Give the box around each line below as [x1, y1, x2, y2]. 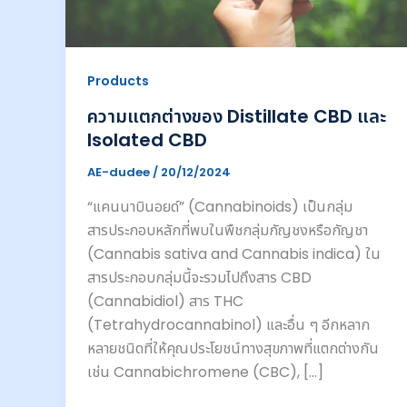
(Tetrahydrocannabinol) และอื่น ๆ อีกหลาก [87, 313, 370, 335]
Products [87, 72, 149, 91]
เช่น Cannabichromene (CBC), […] [87, 361, 323, 382]
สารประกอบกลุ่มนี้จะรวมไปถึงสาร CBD [87, 266, 312, 288]
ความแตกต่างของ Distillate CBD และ [87, 103, 386, 129]
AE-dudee [87, 163, 153, 181]
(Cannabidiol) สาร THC [87, 290, 243, 312]
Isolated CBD [87, 126, 207, 153]
